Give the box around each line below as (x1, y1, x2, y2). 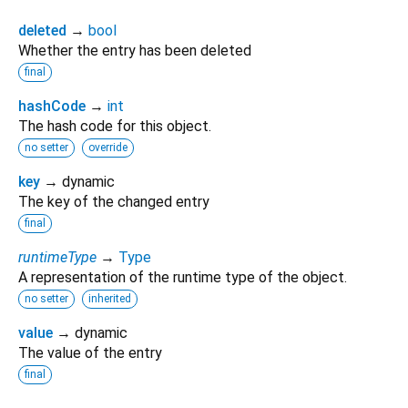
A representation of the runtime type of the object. (18, 268, 347, 286)
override (88, 140, 127, 154)
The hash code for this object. (18, 117, 211, 135)
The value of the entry (18, 343, 162, 362)
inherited (88, 291, 131, 305)
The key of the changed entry (18, 192, 209, 210)
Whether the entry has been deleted (18, 41, 251, 59)
